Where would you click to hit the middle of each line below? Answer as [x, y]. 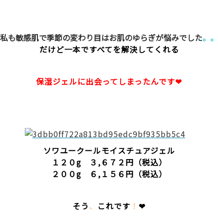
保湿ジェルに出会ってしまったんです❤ [109, 81]
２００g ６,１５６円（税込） [109, 173]
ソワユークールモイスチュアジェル [109, 150]
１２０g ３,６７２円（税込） [109, 162]
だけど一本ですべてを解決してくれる [109, 49]
